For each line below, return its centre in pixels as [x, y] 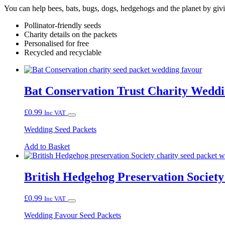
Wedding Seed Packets [60, 129]
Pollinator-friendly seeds [63, 26]
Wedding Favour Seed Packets [73, 215]
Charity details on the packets [71, 35]
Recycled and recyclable [63, 53]
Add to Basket [47, 146]
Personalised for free [57, 44]
